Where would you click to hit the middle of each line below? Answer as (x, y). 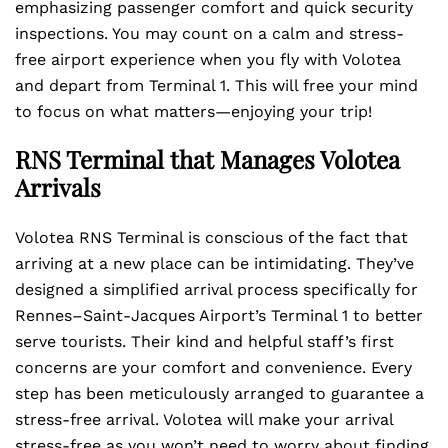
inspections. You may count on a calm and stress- (209, 33)
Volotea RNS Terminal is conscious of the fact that (211, 237)
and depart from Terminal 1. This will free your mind (216, 85)
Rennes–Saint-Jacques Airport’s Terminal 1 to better (219, 315)
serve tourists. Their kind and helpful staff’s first (204, 341)
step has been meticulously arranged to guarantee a (219, 393)
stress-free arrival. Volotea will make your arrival (204, 419)
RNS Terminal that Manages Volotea (207, 159)
